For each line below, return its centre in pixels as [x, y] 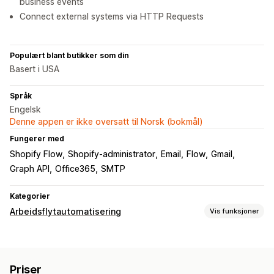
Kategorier [30, 196]
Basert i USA [35, 69]
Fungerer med [37, 139]
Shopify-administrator [112, 154]
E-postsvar [33, 255]
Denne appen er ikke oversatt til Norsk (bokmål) [106, 122]
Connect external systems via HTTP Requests [112, 17]
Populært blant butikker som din [69, 56]
